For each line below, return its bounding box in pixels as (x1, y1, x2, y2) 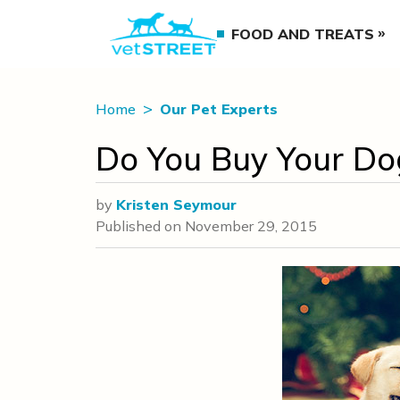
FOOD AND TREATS (231, 25, 375, 43)
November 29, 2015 (185, 217, 317, 235)
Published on (96, 217, 185, 235)
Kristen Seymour (116, 196, 237, 213)
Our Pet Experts (160, 100, 278, 118)
